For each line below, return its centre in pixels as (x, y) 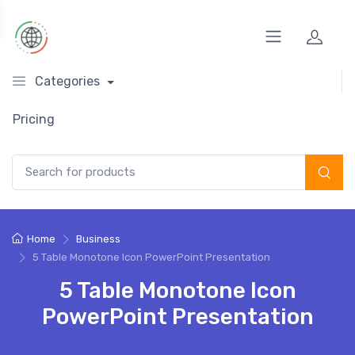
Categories (67, 81)
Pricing (34, 119)
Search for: (40, 162)
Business (98, 239)
